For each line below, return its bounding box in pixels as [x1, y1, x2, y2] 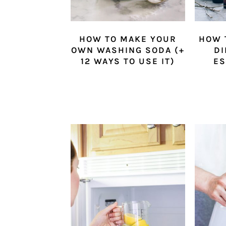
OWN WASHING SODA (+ [71, 45, 185, 55]
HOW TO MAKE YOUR [79, 34, 177, 44]
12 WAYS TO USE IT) [80, 56, 175, 67]
